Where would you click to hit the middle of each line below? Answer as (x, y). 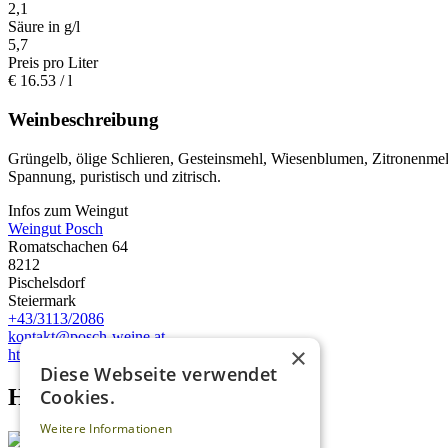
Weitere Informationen (106, 428)
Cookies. (78, 397)
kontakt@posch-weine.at (86, 336)
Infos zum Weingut (68, 210)
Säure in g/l (44, 27)
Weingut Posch (55, 228)
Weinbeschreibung (83, 120)
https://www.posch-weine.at (96, 354)
